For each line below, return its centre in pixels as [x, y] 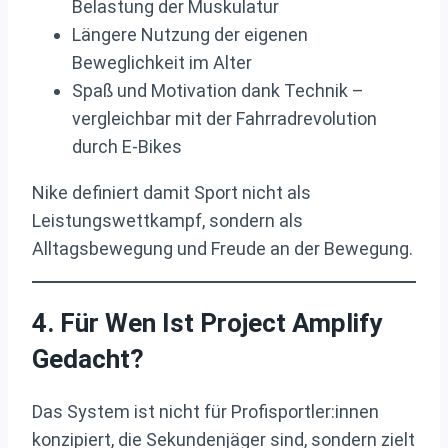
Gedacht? [88, 358]
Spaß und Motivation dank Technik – [218, 91]
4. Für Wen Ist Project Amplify [207, 322]
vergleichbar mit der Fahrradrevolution [224, 119]
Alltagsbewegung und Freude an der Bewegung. [222, 249]
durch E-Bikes [127, 147]
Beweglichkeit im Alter [162, 63]
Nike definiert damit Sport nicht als [171, 193]
